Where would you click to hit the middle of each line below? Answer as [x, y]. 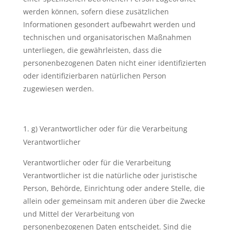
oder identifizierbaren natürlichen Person [94, 76]
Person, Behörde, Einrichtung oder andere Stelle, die [114, 188]
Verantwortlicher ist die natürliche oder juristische [110, 175]
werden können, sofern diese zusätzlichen [96, 12]
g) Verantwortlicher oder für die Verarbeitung [109, 129]
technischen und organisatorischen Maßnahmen [107, 37]
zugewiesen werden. [58, 89]
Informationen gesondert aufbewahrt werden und [109, 24]
